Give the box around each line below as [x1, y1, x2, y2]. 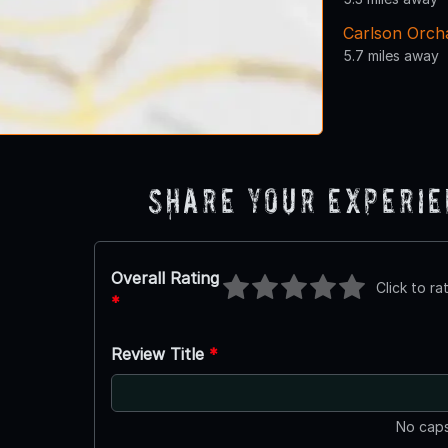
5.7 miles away [343, 46, 439, 64]
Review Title [110, 343, 209, 364]
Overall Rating [110, 267, 219, 288]
